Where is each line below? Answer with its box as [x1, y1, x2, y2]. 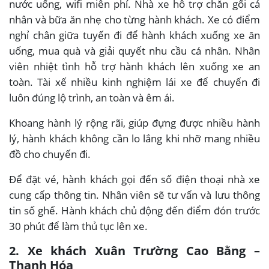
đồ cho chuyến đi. [9, 147, 91, 161]
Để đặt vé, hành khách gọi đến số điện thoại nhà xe [9, 172, 260, 186]
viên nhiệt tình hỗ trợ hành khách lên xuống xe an [9, 59, 260, 73]
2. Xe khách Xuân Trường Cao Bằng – [9, 242, 260, 259]
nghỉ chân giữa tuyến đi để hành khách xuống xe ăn [9, 28, 260, 42]
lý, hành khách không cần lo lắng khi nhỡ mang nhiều [9, 131, 260, 145]
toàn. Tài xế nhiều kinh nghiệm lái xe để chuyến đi [9, 74, 260, 89]
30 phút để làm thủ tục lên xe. [9, 219, 148, 233]
